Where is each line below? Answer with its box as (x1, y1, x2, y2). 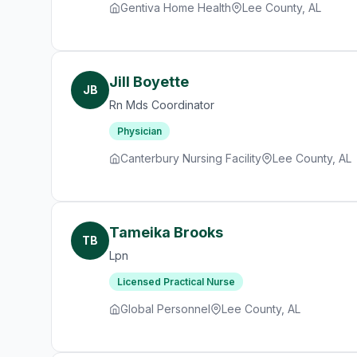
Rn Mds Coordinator (109, 98, 214, 112)
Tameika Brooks (109, 224, 223, 241)
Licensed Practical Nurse (117, 276, 235, 288)
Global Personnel (120, 302, 210, 316)
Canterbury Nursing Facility (120, 151, 261, 165)
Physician (117, 125, 162, 137)
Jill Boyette (109, 73, 189, 90)
